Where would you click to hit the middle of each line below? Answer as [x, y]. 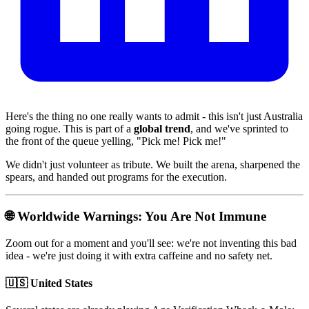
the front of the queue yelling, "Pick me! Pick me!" [116, 141]
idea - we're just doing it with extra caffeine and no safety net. [139, 256]
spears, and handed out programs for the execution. [116, 177]
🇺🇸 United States [49, 283]
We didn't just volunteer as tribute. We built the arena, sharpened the [153, 165]
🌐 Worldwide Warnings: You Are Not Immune [136, 216]
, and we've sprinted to [239, 129]
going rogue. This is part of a [70, 129]
